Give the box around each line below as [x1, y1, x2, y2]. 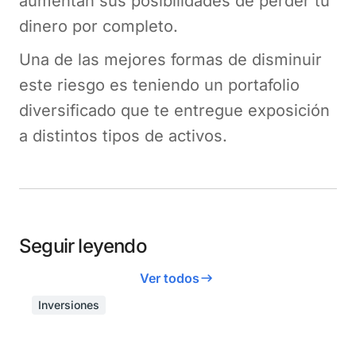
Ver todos [139, 269, 199, 286]
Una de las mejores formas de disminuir [19, 49, 322, 69]
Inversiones [38, 297, 99, 311]
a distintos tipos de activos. [19, 126, 232, 145]
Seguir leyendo [19, 234, 147, 257]
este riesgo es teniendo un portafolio [19, 75, 300, 95]
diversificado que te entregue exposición [19, 100, 330, 120]
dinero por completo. [19, 16, 178, 36]
